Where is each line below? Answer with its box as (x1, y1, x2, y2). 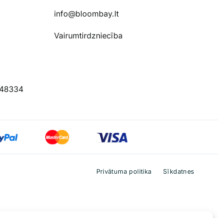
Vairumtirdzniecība (54, 31, 123, 41)
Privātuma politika (96, 168, 152, 176)
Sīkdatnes (163, 168, 195, 176)
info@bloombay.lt (54, 9, 119, 19)
